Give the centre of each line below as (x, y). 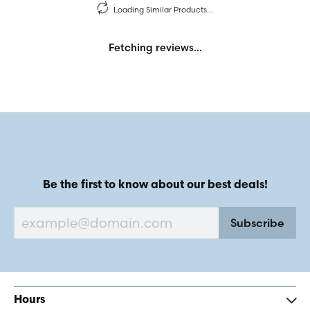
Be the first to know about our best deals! (155, 185)
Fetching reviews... (155, 48)
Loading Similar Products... (163, 10)
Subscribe (257, 223)
